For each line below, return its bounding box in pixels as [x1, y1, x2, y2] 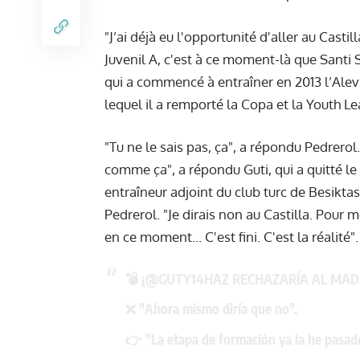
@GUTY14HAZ [145, 269, 229, 288]
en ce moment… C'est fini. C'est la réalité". [104, 228, 358, 246]
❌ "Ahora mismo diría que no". [125, 300, 297, 318]
